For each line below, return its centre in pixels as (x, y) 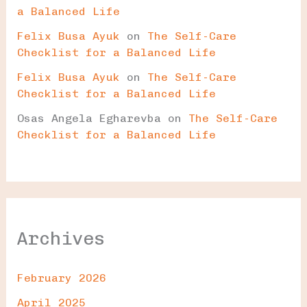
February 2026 (61, 278)
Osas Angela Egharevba (89, 118)
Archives (61, 238)
